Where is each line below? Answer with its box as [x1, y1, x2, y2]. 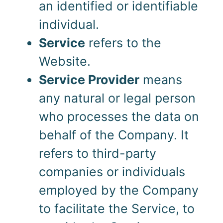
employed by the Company [38, 182, 199, 198]
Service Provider [38, 72, 139, 87]
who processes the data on [38, 109, 199, 124]
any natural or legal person [38, 90, 196, 106]
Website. [38, 53, 91, 69]
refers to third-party [38, 145, 156, 161]
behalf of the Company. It [38, 127, 189, 142]
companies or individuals [38, 164, 185, 179]
